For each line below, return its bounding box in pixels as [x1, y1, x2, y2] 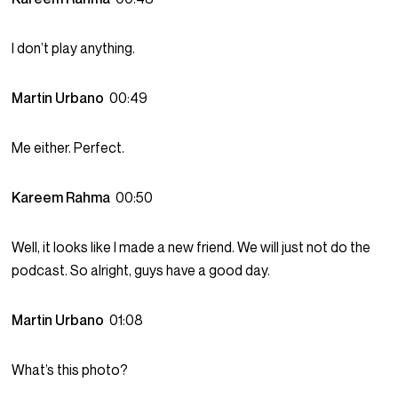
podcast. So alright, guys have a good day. [12, 261, 271, 280]
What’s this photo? [12, 361, 129, 379]
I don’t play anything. [12, 39, 136, 58]
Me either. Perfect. [12, 139, 125, 157]
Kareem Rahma [12, 188, 116, 207]
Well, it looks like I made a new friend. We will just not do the [12, 238, 371, 257]
